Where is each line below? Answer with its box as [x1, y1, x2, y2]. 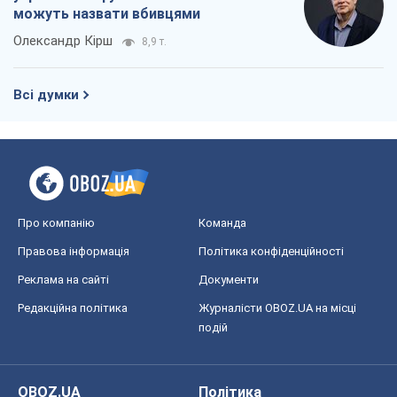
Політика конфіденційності [198, 245, 344, 259]
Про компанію [18, 216, 95, 230]
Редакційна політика [18, 301, 128, 315]
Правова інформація [18, 245, 129, 259]
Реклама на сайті [18, 273, 109, 287]
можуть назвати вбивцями [13, 5, 200, 23]
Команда [198, 216, 246, 230]
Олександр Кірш [13, 33, 113, 50]
